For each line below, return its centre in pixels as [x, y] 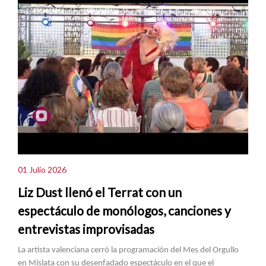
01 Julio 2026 [42, 170]
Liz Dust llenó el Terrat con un [100, 192]
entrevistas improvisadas [86, 229]
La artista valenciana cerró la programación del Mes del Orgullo [128, 250]
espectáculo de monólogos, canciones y [124, 210]
